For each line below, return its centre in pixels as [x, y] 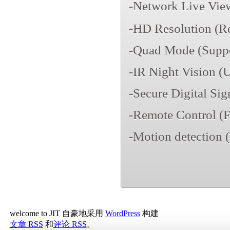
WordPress [122, 214]
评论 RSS [70, 224]
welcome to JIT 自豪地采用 [57, 214]
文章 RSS [26, 224]
